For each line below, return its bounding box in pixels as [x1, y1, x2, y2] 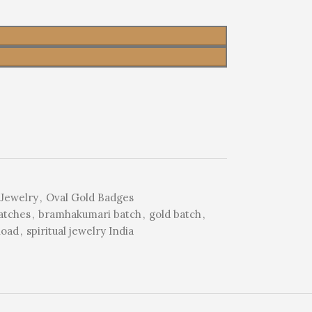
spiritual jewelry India [26, 224, 134, 238]
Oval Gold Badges [46, 191, 134, 205]
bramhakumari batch [38, 208, 142, 221]
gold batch [149, 208, 202, 221]
